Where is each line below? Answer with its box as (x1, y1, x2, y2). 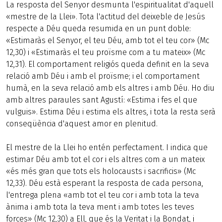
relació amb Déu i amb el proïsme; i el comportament (6, 71, 200, 81)
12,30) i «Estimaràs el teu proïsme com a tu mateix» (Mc (6, 48, 205, 57)
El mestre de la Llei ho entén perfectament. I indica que (6, 143, 208, 152)
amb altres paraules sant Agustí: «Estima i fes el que (6, 95, 197, 105)
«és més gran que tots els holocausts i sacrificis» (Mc (6, 166, 196, 176)
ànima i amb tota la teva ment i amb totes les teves (6, 202, 194, 212)
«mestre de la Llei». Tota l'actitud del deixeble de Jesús (6, 12, 205, 21)
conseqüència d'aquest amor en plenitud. (6, 119, 158, 128)
